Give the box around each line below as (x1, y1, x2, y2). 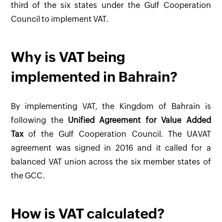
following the (11, 115, 68, 125)
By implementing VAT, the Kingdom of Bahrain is (11, 101, 211, 111)
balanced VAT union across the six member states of (11, 157, 211, 166)
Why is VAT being (11, 49, 126, 65)
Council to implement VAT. (11, 14, 109, 24)
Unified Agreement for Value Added (68, 115, 211, 125)
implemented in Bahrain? (11, 69, 178, 85)
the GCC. (11, 170, 46, 180)
